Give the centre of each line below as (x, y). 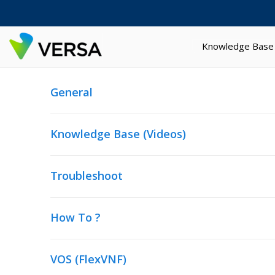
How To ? (76, 217)
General (72, 92)
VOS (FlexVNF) (88, 259)
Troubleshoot (87, 176)
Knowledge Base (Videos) (118, 134)
